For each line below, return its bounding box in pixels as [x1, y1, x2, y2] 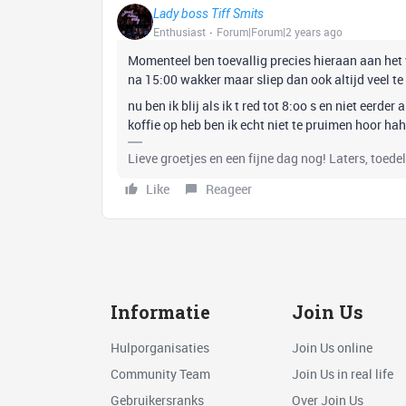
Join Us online [291, 338, 372, 356]
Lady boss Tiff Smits [153, 6, 264, 21]
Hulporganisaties [111, 338, 209, 356]
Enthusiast [153, 24, 206, 39]
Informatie [111, 300, 210, 324]
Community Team [111, 364, 210, 382]
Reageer [206, 180, 252, 198]
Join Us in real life [291, 364, 393, 382]
